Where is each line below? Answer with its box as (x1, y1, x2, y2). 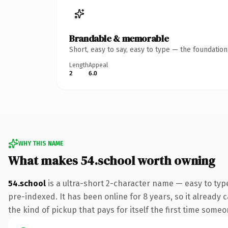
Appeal (89, 61, 108, 69)
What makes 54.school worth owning (8, 152, 215, 169)
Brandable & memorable (69, 32, 169, 45)
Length (69, 61, 89, 69)
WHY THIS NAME (18, 139, 63, 147)
